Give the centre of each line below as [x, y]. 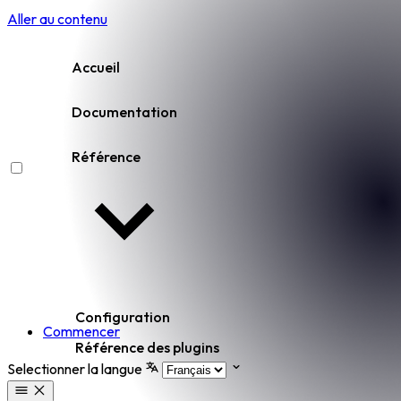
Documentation [124, 112]
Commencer [81, 331]
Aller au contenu [57, 19]
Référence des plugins [147, 347]
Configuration [123, 317]
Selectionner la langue [75, 369]
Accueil [96, 67]
